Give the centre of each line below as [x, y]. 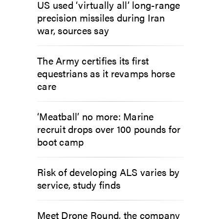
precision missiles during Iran [101, 17]
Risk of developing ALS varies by [108, 172]
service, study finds [79, 185]
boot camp [61, 142]
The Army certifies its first [93, 60]
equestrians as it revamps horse [106, 73]
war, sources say [73, 30]
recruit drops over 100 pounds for [109, 129]
